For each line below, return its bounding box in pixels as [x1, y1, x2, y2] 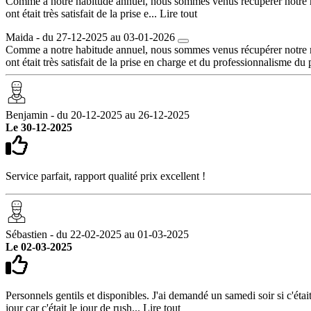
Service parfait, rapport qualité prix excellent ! [6, 169, 205, 182]
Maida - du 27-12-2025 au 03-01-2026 [6, 31, 175, 43]
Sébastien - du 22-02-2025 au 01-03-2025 [6, 228, 189, 240]
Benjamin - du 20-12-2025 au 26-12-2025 [6, 108, 190, 121]
